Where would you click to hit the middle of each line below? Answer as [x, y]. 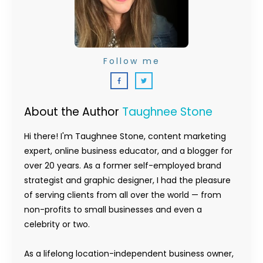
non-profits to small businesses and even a [113, 209]
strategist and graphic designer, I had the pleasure [127, 180]
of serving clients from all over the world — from [123, 195]
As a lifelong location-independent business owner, [129, 253]
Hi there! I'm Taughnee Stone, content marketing [125, 136]
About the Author [73, 112]
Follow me [131, 61]
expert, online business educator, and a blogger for [128, 151]
